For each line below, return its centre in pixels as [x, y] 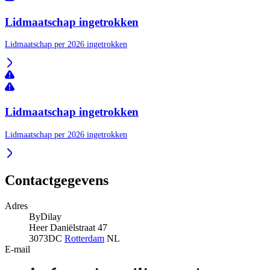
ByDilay [45, 216]
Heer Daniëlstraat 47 [68, 227]
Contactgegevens [57, 180]
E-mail [17, 249]
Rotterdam [84, 238]
